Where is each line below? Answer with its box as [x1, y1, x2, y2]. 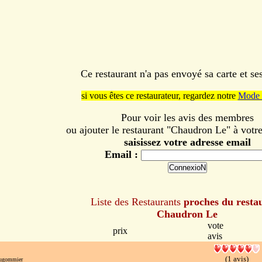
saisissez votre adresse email [123, 136, 251, 148]
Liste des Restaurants [91, 196, 181, 208]
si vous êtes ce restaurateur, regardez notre [81, 91, 238, 101]
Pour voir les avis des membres [120, 112, 254, 123]
